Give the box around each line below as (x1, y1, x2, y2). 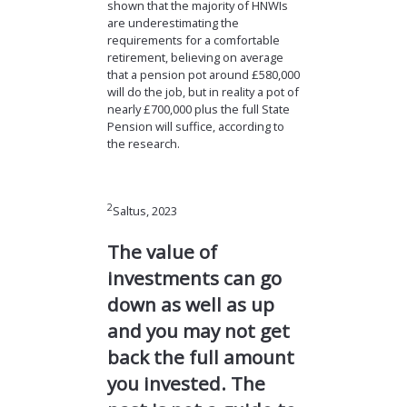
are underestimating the (106, 15, 239, 32)
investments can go (106, 264, 282, 291)
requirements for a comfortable (106, 32, 280, 49)
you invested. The (106, 370, 265, 396)
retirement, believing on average (106, 49, 283, 66)
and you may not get (106, 317, 290, 343)
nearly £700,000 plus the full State (106, 101, 290, 118)
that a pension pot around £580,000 (106, 66, 300, 84)
